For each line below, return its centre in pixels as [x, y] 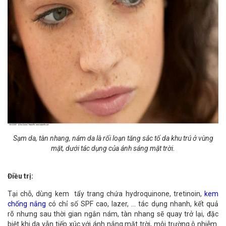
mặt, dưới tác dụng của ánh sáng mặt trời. [113, 148]
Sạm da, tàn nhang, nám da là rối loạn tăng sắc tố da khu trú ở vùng [113, 138]
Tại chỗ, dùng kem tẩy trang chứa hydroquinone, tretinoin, [106, 194]
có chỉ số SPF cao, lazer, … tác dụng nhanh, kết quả [134, 204]
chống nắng [27, 204]
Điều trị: [20, 176]
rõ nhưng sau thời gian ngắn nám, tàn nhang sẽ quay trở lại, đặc [113, 214]
